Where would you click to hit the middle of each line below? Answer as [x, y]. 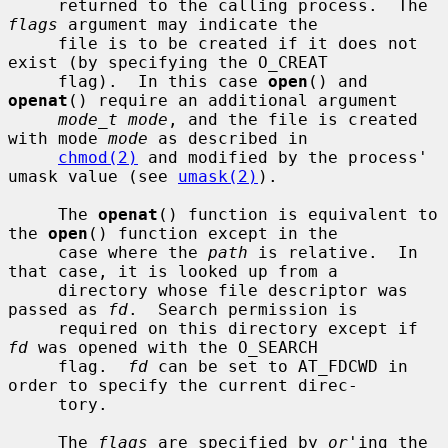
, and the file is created [293, 119]
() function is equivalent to [298, 214]
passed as [58, 309]
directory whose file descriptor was [33, 290]
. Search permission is [243, 309]
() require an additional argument [233, 100]
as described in [228, 138]
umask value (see [93, 176]
